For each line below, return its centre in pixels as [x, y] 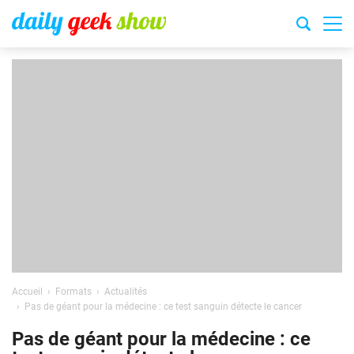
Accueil [27, 292]
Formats [73, 292]
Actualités [126, 292]
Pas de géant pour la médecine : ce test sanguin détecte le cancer [163, 307]
